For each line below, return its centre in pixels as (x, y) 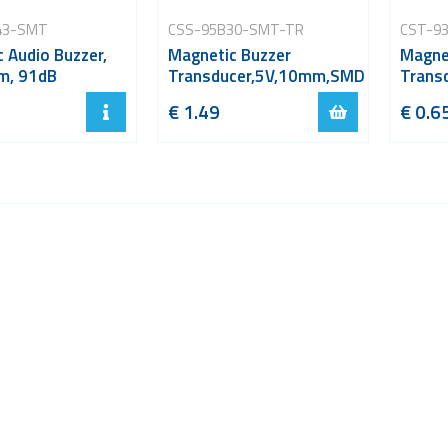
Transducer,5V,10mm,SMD (266, 75)
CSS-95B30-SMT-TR (235, 29)
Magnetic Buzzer (229, 54)
